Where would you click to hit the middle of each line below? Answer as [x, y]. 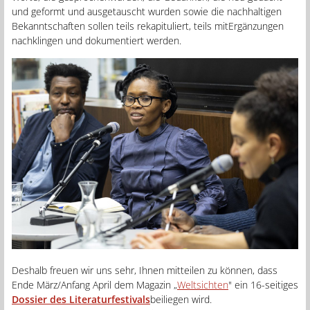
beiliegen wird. [181, 299]
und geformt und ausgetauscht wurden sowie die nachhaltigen [147, 11]
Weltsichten [203, 284]
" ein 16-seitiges [263, 284]
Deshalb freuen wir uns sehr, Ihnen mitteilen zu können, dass [145, 270]
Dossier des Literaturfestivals [81, 299]
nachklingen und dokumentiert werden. [97, 40]
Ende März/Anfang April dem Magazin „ [94, 284]
